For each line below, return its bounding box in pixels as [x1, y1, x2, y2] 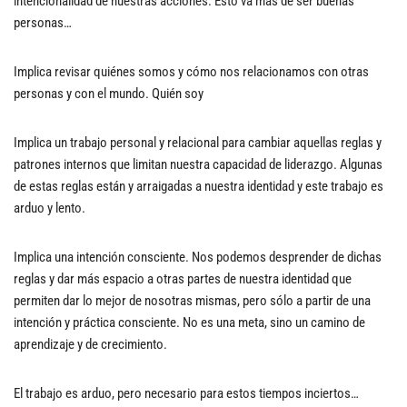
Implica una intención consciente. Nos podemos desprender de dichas [14, 249, 382, 265]
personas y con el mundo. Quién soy [14, 85, 203, 102]
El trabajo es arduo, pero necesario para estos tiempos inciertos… [14, 385, 359, 402]
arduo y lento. [14, 200, 85, 216]
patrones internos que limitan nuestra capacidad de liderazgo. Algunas [14, 156, 382, 173]
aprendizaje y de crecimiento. [14, 336, 167, 352]
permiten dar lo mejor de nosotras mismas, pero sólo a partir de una [14, 293, 371, 309]
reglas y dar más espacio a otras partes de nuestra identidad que [14, 271, 352, 287]
